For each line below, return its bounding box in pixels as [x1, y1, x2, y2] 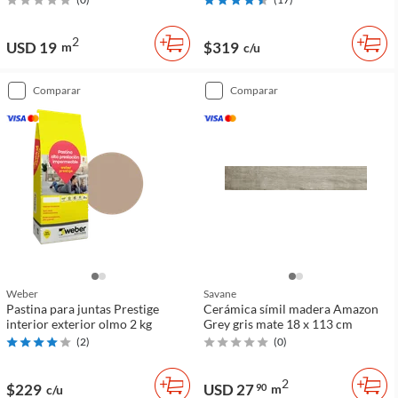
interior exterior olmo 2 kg [6, 316, 152, 331]
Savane [203, 287, 236, 300]
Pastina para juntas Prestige [6, 301, 159, 316]
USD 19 [6, 38, 57, 57]
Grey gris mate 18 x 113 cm [203, 316, 353, 331]
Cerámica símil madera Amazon [203, 301, 378, 316]
